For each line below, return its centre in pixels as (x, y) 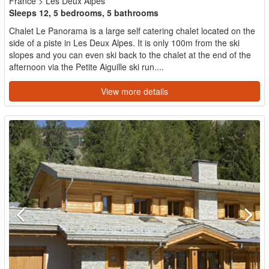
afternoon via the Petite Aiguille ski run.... (86, 67)
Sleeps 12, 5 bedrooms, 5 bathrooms (84, 13)
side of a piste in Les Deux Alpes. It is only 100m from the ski (124, 43)
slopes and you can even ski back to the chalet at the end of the (130, 55)
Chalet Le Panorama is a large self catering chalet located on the (132, 31)
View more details (134, 91)
